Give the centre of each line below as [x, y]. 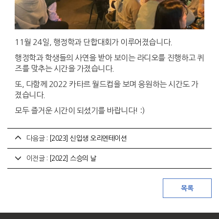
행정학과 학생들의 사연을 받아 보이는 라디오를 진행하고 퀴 [109, 57]
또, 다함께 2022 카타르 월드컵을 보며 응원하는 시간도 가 [107, 84]
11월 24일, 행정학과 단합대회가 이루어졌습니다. [94, 42]
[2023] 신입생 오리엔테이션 [88, 138]
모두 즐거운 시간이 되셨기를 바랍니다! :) [80, 110]
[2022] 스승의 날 [73, 158]
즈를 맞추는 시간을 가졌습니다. [65, 68]
